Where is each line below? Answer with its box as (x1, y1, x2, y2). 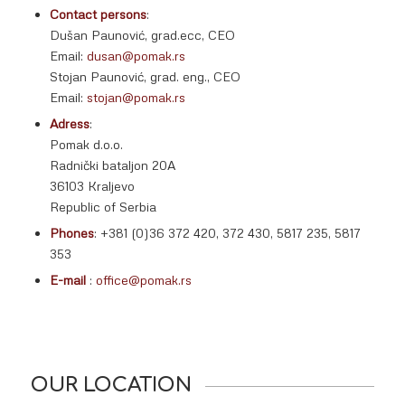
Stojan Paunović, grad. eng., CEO (49, 69, 240, 84)
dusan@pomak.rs (86, 48, 185, 63)
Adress (49, 116, 89, 131)
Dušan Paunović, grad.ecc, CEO (49, 27, 235, 42)
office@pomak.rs (95, 272, 192, 287)
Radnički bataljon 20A (49, 157, 175, 173)
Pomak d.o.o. (49, 137, 123, 152)
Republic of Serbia (49, 199, 156, 214)
